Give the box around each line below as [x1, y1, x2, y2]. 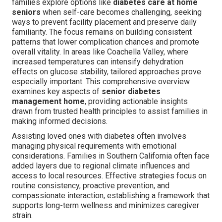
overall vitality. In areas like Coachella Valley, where [12, 47, 188, 57]
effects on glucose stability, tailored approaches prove [12, 67, 201, 77]
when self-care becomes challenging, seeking [41, 7, 202, 17]
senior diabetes [102, 87, 161, 97]
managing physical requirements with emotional [12, 141, 176, 151]
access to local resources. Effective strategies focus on [12, 171, 207, 181]
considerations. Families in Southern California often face [12, 151, 210, 161]
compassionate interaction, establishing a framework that [12, 191, 210, 201]
